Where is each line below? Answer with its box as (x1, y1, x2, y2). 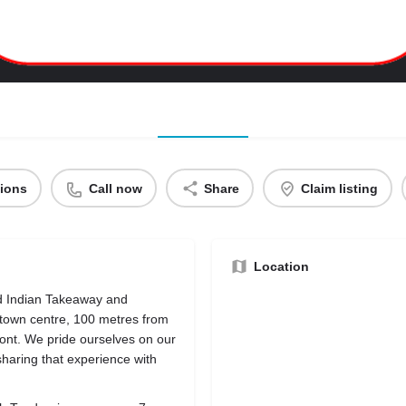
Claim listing (300, 180, 378, 196)
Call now (88, 180, 142, 196)
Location (254, 259, 309, 274)
